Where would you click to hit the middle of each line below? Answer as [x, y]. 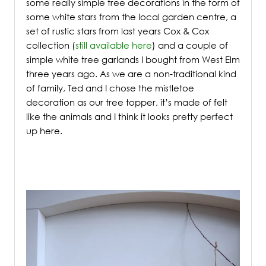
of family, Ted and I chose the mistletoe [110, 88]
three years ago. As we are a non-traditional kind [131, 74]
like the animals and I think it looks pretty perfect [129, 117]
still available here [114, 45]
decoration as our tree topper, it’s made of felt [127, 102]
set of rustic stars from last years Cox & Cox [118, 31]
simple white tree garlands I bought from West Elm [133, 60]
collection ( [51, 45]
